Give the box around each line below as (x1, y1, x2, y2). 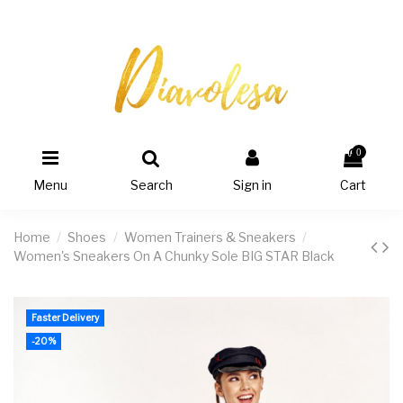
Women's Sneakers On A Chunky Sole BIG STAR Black (13, 248, 335, 264)
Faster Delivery (31, 312, 99, 323)
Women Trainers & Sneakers (123, 229, 296, 245)
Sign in (232, 177, 272, 193)
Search (130, 177, 173, 193)
